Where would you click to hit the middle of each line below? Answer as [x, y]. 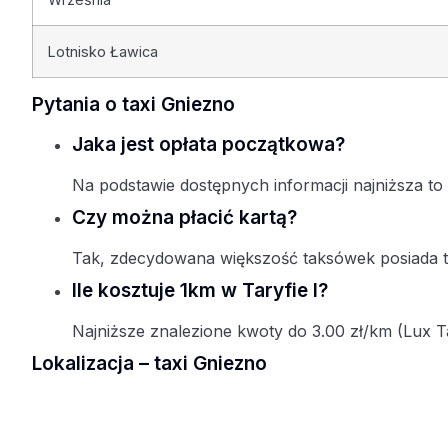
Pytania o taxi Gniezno [133, 105]
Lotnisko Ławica [103, 52]
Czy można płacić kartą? [184, 218]
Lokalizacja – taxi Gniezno [149, 364]
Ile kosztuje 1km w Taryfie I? [200, 291]
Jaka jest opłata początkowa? [208, 145]
